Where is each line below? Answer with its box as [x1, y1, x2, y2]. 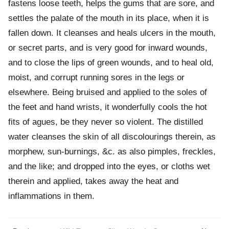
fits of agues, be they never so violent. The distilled [8, 117, 203, 127]
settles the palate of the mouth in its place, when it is [8, 13, 209, 24]
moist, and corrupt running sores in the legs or [8, 73, 185, 83]
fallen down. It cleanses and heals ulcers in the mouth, [8, 28, 216, 38]
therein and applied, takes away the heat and [8, 176, 178, 187]
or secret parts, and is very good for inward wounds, [8, 43, 208, 53]
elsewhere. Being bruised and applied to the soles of [8, 87, 207, 98]
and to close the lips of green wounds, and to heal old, [8, 58, 214, 68]
